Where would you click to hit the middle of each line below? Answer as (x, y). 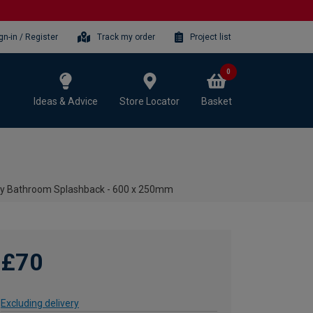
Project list (211, 37)
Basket (217, 101)
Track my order (126, 37)
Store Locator (150, 101)
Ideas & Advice (66, 101)
